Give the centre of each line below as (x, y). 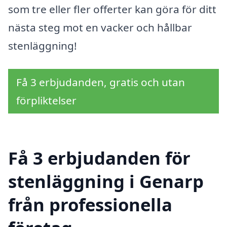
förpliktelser (46, 100)
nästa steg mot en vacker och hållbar (100, 28)
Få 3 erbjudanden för (99, 158)
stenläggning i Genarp (106, 181)
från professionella (90, 204)
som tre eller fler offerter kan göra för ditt (112, 9)
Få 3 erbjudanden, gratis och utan (101, 82)
